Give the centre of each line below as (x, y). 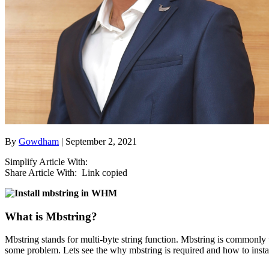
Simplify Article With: (46, 162)
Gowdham (39, 141)
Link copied (104, 172)
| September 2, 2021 (98, 141)
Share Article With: (41, 172)
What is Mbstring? (51, 216)
